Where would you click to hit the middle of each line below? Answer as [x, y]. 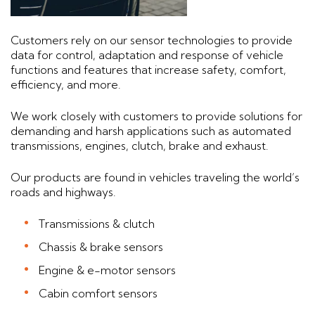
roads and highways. [63, 192]
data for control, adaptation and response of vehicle [147, 55]
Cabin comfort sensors [98, 294]
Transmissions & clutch [97, 224]
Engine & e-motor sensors [107, 270]
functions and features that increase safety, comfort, [148, 70]
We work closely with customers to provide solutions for [156, 116]
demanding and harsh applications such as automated [151, 131]
